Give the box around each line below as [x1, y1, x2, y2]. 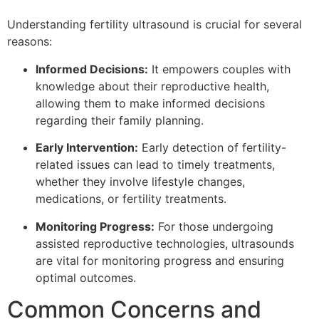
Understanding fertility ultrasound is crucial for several [7, 17, 302, 32]
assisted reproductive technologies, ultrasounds [36, 236, 294, 251]
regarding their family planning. [36, 113, 204, 127]
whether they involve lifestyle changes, [36, 174, 245, 189]
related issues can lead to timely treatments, [36, 157, 275, 172]
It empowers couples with [148, 61, 291, 76]
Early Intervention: [36, 140, 138, 155]
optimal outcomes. [36, 270, 136, 285]
